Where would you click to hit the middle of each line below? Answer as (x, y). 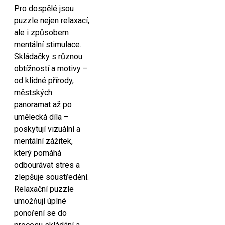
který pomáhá (38, 153)
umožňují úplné (40, 201)
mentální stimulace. (48, 44)
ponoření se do (40, 213)
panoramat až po (43, 105)
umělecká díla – (41, 117)
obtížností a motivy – (51, 69)
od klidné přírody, (44, 81)
